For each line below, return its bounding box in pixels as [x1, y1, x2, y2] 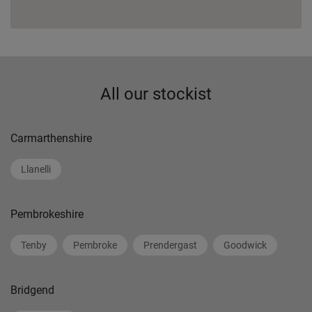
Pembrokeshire [10, 208, 84, 221]
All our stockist [100, 84, 212, 104]
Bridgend [10, 283, 54, 297]
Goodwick [224, 240, 267, 251]
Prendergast [143, 240, 197, 251]
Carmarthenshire [10, 132, 92, 145]
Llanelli [21, 164, 51, 175]
